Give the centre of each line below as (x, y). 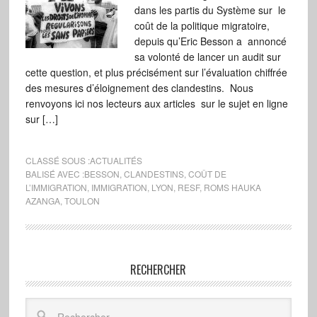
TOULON (82, 201)
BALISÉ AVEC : (54, 174)
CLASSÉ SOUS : (57, 160)
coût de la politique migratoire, (202, 25)
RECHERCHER (158, 270)
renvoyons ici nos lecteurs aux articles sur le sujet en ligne (156, 103)
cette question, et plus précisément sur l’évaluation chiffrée (156, 72)
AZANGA (42, 201)
